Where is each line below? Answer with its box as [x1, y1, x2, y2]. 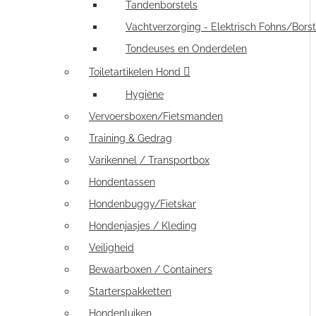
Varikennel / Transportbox [89, 154, 209, 166]
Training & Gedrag [89, 133, 172, 144]
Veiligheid [89, 242, 134, 253]
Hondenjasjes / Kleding [89, 220, 197, 231]
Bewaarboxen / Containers [89, 264, 212, 275]
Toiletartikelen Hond [89, 66, 181, 78]
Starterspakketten [89, 286, 171, 297]
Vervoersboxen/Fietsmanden [89, 111, 223, 122]
